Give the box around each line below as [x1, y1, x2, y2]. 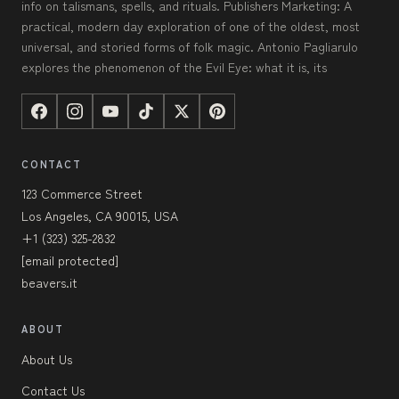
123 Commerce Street [21, 183, 142, 202]
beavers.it [21, 273, 77, 291]
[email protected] [21, 250, 118, 269]
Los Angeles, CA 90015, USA [21, 206, 178, 224]
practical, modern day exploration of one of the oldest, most [21, 16, 360, 35]
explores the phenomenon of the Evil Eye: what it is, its [21, 57, 327, 76]
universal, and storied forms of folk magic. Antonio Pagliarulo [21, 37, 358, 55]
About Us [21, 349, 72, 368]
